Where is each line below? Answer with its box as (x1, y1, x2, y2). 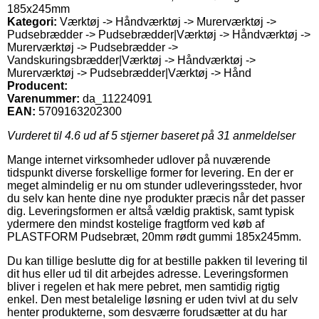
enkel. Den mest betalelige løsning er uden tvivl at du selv (7, 293, 298, 305)
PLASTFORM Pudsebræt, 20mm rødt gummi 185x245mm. (7, 230, 301, 243)
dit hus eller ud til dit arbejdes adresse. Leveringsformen (7, 267, 288, 280)
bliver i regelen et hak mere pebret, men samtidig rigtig (7, 280, 280, 293)
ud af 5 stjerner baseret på (80, 129, 217, 142)
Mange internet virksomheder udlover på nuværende (7, 153, 271, 166)
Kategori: (7, 15, 57, 28)
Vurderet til (7, 129, 65, 142)
